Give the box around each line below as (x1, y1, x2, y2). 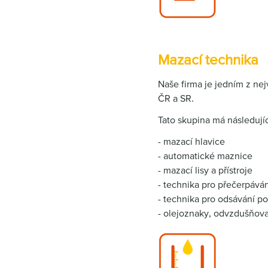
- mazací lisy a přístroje (158, 165, 252, 175)
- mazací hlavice (158, 136, 225, 147)
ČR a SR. (158, 93, 194, 103)
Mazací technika (158, 51, 258, 68)
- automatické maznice (158, 150, 252, 161)
